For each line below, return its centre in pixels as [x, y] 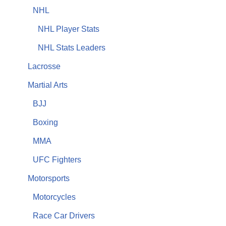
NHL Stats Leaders [72, 48]
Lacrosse [44, 66]
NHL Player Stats [69, 29]
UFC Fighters [57, 160]
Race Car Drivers [64, 216]
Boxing [45, 122]
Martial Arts [48, 85]
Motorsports [49, 178]
